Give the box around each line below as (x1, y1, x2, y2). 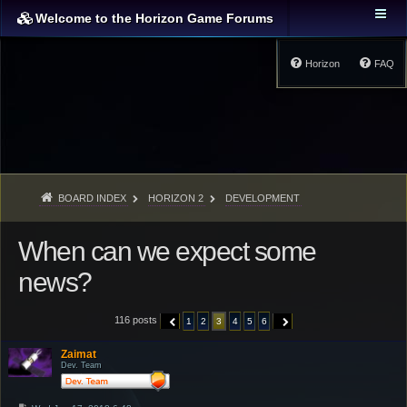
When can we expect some (18, 236, 316, 266)
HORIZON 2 (147, 193, 203, 203)
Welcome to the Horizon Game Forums (35, 11, 273, 25)
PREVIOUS (168, 317, 216, 327)
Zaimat (61, 348, 97, 361)
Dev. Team (61, 361, 103, 370)
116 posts (114, 314, 160, 326)
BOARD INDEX (58, 193, 126, 203)
